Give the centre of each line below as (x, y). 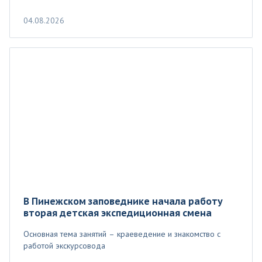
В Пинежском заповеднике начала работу (123, 201)
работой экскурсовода (64, 245)
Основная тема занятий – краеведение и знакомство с (122, 234)
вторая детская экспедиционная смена (118, 213)
